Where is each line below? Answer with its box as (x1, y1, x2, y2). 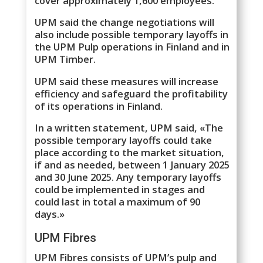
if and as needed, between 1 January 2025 (35, 158, 230, 172)
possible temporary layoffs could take (35, 133, 213, 147)
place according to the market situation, (35, 146, 225, 160)
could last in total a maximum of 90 (35, 195, 201, 209)
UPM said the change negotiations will (35, 15, 215, 29)
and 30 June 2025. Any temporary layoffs (35, 170, 222, 184)
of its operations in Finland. (35, 99, 163, 113)
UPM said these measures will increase (35, 74, 219, 88)
